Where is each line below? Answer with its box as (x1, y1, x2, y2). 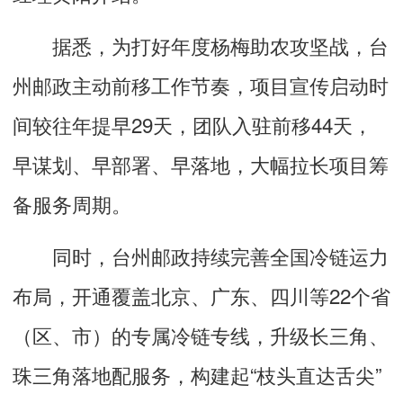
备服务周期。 (13, 188, 131, 218)
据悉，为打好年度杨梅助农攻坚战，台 (13, 30, 389, 59)
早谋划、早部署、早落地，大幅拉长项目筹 (13, 148, 389, 178)
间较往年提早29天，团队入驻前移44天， (13, 109, 372, 139)
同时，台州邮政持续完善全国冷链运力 (13, 240, 389, 270)
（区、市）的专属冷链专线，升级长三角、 (13, 319, 389, 349)
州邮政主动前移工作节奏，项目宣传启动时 (13, 69, 389, 99)
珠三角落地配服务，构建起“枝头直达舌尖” (13, 359, 381, 389)
